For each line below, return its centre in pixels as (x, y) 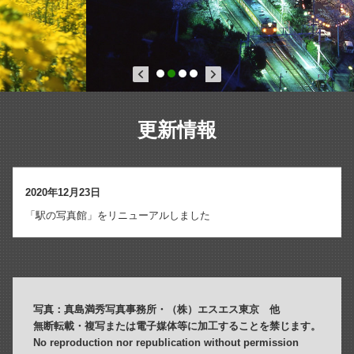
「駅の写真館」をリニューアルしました (118, 216)
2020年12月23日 (63, 193)
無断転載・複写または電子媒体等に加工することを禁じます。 (177, 326)
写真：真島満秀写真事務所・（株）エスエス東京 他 (156, 310)
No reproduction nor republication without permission (166, 343)
